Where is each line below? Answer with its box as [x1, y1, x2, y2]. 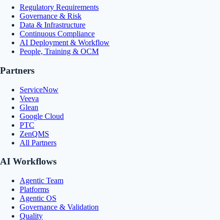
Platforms [20, 185, 49, 194]
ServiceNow [20, 85, 58, 94]
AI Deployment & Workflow [20, 38, 110, 47]
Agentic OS [20, 194, 56, 203]
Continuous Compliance [20, 29, 95, 38]
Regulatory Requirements [20, 3, 99, 12]
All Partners [20, 138, 56, 147]
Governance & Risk [20, 12, 82, 21]
